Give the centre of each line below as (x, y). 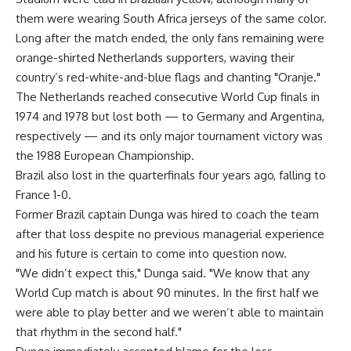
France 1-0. (43, 195)
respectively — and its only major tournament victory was (169, 136)
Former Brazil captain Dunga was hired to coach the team (167, 214)
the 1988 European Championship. (105, 156)
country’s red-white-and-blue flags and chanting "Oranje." (168, 77)
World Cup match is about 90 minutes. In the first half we (167, 293)
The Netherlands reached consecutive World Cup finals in (168, 97)
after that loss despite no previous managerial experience (170, 234)
